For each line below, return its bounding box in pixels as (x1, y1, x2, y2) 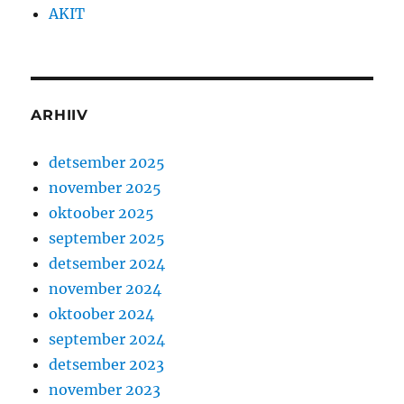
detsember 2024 (49, 254, 166, 273)
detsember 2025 (49, 153, 166, 172)
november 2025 (49, 179, 162, 197)
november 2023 (49, 381, 161, 399)
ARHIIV (31, 106, 88, 124)
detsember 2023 (49, 355, 165, 374)
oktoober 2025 (49, 204, 155, 223)
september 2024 (49, 330, 166, 349)
